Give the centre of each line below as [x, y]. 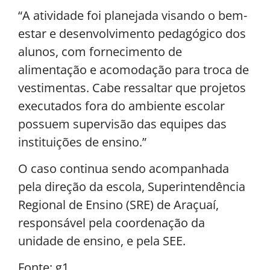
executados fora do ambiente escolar [121, 105]
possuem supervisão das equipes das [122, 124]
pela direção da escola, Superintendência [132, 186]
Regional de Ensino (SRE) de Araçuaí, [118, 204]
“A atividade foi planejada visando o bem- [133, 15]
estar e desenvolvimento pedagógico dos [132, 33]
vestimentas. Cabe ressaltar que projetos [132, 87]
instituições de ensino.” [82, 142]
